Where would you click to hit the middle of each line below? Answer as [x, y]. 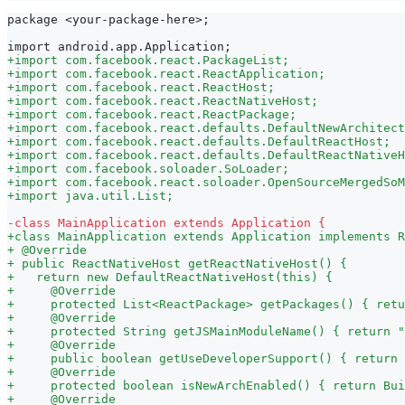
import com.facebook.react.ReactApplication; [170, 73]
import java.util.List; [94, 195]
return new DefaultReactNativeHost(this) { [174, 277]
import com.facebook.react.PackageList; [152, 60]
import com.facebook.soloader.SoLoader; [152, 168]
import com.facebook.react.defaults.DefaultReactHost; [202, 141]
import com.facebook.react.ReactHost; [145, 87]
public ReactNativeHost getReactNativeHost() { [181, 263]
